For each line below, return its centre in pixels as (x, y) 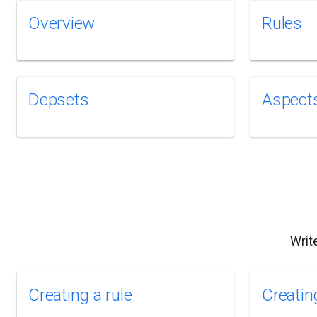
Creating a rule (80, 295)
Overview (62, 23)
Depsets (59, 100)
